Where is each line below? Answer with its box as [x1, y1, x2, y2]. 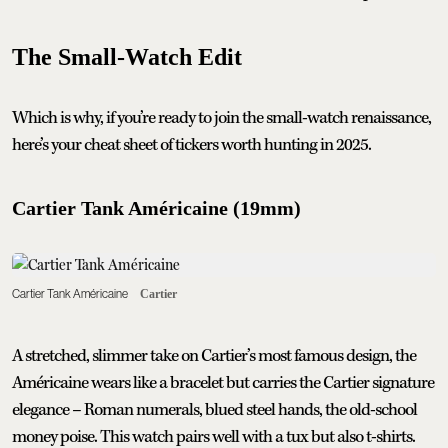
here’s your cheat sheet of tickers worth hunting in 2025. [12, 133, 371, 156]
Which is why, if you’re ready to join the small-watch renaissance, [12, 106, 431, 129]
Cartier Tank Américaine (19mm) [12, 196, 301, 219]
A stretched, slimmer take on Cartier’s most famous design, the [12, 344, 416, 367]
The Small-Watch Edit [12, 43, 242, 70]
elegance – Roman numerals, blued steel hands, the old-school [12, 398, 417, 421]
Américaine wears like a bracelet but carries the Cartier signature [12, 371, 434, 394]
